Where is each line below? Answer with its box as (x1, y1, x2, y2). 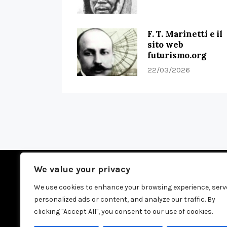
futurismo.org (147, 50, 206, 61)
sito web (147, 39, 183, 51)
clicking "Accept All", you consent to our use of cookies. (34, 207, 213, 216)
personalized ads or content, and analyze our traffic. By (34, 195, 215, 204)
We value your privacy (34, 164, 130, 175)
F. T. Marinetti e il (147, 28, 223, 40)
